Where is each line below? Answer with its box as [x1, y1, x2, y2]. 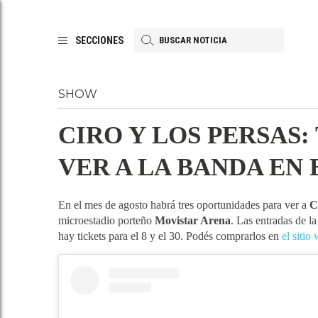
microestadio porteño [58, 214, 155, 226]
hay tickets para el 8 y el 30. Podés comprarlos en [58, 230, 282, 242]
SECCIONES [75, 34, 124, 46]
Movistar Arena [155, 214, 231, 226]
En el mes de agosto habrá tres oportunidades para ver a [58, 199, 309, 211]
